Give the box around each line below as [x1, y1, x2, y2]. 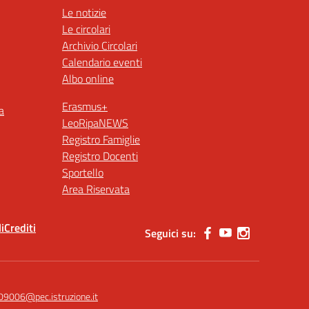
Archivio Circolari [62, 37, 137, 54]
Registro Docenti [62, 148, 138, 164]
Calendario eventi [62, 54, 142, 70]
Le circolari [62, 21, 110, 37]
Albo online [62, 70, 114, 87]
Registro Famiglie [62, 131, 140, 148]
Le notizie [62, 4, 106, 21]
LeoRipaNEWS [62, 114, 128, 131]
